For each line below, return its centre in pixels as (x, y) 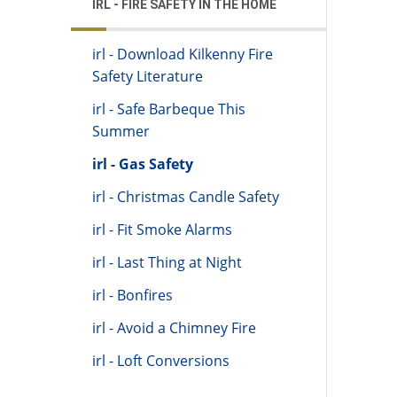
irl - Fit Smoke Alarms (162, 230)
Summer (121, 132)
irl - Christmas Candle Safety (186, 197)
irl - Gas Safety (143, 164)
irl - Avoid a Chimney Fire (174, 328)
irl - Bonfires (132, 296)
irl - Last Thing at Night (167, 263)
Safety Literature (148, 77)
